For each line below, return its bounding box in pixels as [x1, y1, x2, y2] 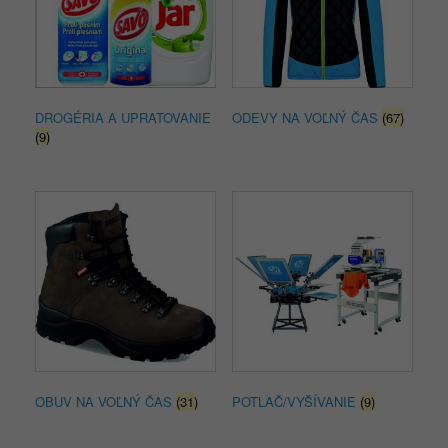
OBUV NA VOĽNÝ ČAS [35, 391, 176, 411]
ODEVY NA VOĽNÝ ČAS [231, 107, 382, 127]
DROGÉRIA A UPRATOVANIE [35, 107, 211, 127]
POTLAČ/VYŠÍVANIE [231, 391, 360, 411]
